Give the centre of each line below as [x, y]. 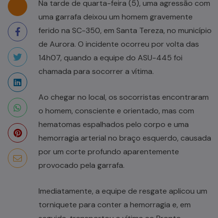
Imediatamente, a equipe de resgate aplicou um [123, 191]
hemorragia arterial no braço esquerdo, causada [125, 138]
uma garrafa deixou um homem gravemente [116, 17]
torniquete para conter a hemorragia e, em [115, 204]
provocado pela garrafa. [82, 165]
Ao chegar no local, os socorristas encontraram [124, 97]
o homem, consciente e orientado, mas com [116, 110]
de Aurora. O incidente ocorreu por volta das [119, 44]
